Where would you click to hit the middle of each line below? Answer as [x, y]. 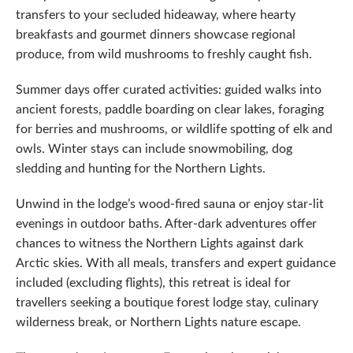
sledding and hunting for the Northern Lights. [141, 167]
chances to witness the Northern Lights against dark [160, 242]
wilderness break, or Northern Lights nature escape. [158, 321]
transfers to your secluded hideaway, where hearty [156, 14]
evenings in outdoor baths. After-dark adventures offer [166, 223]
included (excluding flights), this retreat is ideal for [153, 282]
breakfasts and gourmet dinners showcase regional [156, 33]
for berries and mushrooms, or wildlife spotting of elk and [174, 128]
